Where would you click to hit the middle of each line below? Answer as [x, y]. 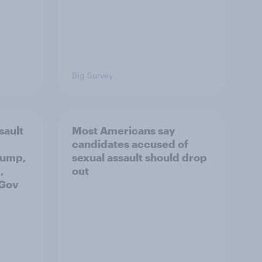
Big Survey [92, 75]
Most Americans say [124, 130]
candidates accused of [130, 144]
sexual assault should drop [139, 157]
